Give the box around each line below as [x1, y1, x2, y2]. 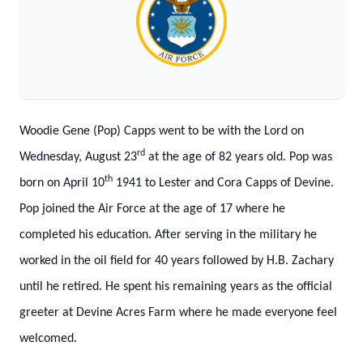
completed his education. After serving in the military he [19, 228, 317, 241]
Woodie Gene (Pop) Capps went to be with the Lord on [19, 125, 304, 138]
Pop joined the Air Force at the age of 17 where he [19, 203, 285, 216]
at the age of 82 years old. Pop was [145, 151, 332, 164]
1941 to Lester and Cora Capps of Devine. [113, 177, 334, 190]
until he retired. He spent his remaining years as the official [19, 280, 332, 293]
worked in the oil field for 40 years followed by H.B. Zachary [19, 254, 334, 267]
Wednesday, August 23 [19, 151, 137, 164]
